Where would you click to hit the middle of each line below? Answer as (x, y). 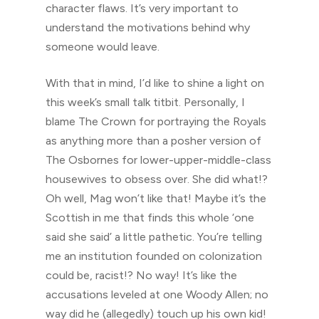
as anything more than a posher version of (153, 141)
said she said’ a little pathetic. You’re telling (154, 237)
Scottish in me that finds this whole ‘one (150, 218)
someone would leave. (103, 47)
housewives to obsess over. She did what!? (157, 179)
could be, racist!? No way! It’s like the (141, 275)
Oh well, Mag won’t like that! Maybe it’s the (156, 198)
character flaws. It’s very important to (142, 8)
